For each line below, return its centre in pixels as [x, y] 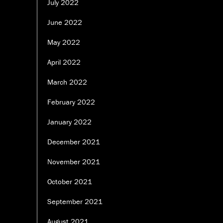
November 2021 [74, 162]
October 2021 [70, 182]
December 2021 [74, 142]
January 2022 [69, 122]
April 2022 [64, 62]
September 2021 [75, 202]
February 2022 [71, 102]
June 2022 [65, 22]
